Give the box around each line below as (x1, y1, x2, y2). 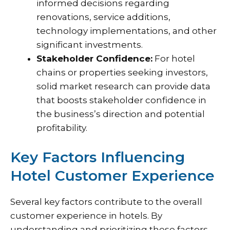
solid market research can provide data (36, 81, 210, 91)
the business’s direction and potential (36, 108, 205, 119)
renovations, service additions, (36, 11, 170, 22)
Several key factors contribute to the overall (10, 197, 202, 207)
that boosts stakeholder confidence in (36, 94, 206, 105)
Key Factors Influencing (10, 148, 185, 166)
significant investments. (36, 39, 143, 50)
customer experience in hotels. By (10, 210, 162, 221)
